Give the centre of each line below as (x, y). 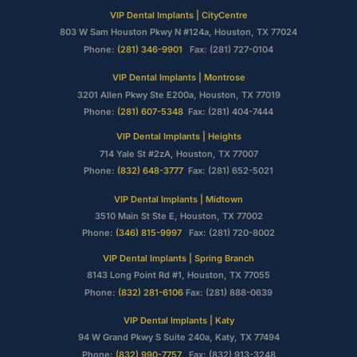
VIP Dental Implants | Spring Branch (178, 258)
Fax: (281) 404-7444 (228, 112)
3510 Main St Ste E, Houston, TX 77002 (178, 216)
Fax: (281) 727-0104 (229, 49)
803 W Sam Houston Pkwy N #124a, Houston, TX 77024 (178, 32)
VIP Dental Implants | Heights (178, 137)
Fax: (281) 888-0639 (228, 292)
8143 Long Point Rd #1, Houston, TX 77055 (178, 275)
